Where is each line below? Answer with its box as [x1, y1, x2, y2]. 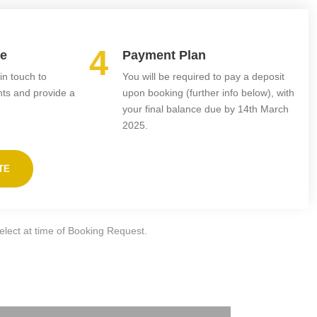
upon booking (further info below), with [122, 87, 294, 98]
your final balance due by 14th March [122, 103, 289, 115]
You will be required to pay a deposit [122, 71, 284, 82]
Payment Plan [122, 48, 206, 62]
